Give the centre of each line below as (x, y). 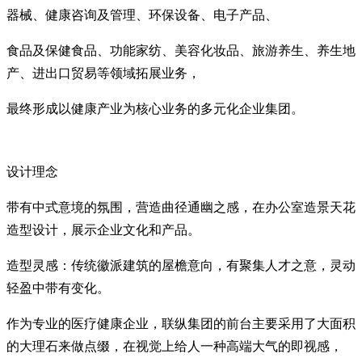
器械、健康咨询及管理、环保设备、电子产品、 (142, 15)
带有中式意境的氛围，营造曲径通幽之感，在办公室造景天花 (181, 207)
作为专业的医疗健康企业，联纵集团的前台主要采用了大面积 (181, 323)
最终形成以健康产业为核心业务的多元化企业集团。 (155, 108)
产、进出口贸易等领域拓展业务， (103, 73)
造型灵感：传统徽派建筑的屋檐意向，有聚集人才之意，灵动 (181, 265)
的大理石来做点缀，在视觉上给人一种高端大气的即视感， (175, 346)
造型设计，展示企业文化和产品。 (103, 229)
